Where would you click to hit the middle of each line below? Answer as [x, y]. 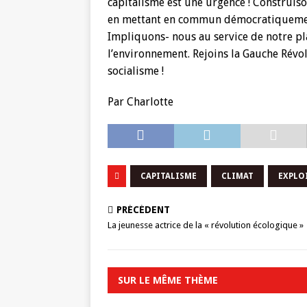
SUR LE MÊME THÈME [168, 280]
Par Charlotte [140, 102]
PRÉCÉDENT [143, 210]
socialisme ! [136, 71]
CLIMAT [237, 176]
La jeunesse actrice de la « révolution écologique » [206, 225]
